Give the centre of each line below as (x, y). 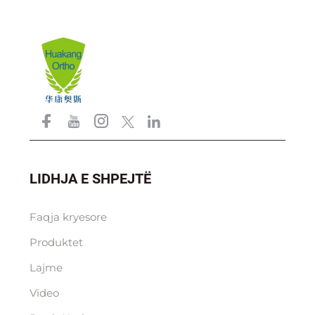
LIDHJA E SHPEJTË (90, 179)
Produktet (56, 243)
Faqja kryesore (68, 217)
